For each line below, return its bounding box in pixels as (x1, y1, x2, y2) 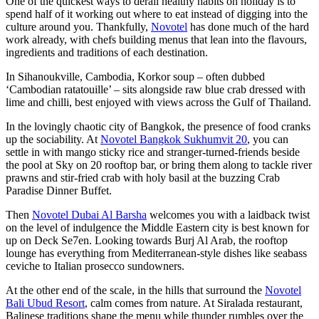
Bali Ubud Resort (6, 297, 85, 310)
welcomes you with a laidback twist (147, 209, 310, 221)
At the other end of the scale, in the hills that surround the (6, 284, 265, 297)
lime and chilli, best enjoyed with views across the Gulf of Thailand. (6, 96, 311, 109)
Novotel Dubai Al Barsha (32, 209, 147, 221)
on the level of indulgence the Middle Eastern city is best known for (6, 221, 309, 234)
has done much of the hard (187, 21, 309, 33)
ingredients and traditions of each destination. (6, 46, 208, 59)
